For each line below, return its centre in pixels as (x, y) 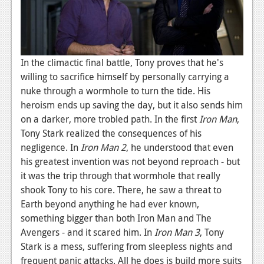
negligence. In (51, 147)
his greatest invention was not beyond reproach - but (130, 161)
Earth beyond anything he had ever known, (110, 204)
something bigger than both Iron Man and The (116, 218)
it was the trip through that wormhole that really (121, 175)
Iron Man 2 (103, 147)
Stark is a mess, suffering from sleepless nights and (126, 246)
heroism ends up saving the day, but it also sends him (132, 105)
